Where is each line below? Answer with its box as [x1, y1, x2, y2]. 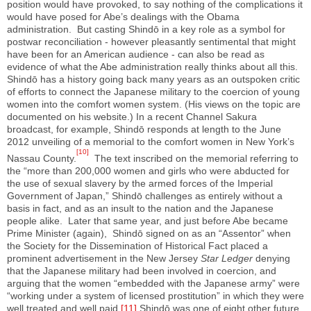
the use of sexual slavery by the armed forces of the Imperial [7, 177, 273, 189]
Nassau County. [7, 152, 76, 164]
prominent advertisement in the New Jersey [7, 252, 201, 264]
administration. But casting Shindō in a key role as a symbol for [7, 24, 285, 35]
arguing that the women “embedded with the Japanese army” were [7, 277, 300, 289]
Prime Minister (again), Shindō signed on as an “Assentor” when [7, 227, 291, 239]
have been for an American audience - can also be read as [7, 49, 264, 60]
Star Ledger [201, 252, 255, 264]
